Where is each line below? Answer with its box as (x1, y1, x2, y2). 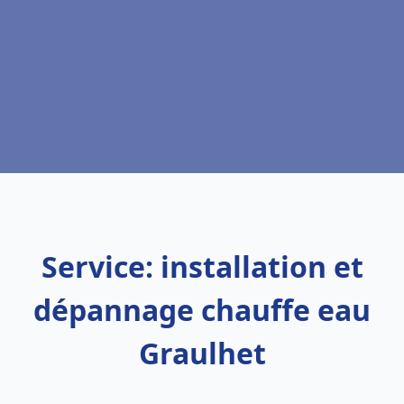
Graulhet (138, 334, 266, 372)
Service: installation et (41, 247, 363, 286)
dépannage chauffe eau (33, 290, 371, 329)
